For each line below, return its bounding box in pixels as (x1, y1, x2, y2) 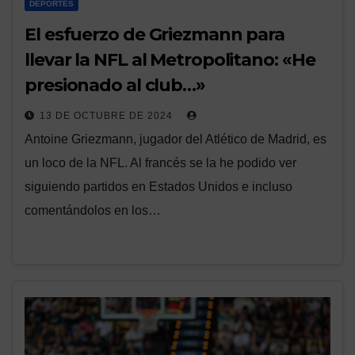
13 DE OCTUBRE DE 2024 (40, 110, 176, 122)
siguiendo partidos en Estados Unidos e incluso (25, 180, 292, 194)
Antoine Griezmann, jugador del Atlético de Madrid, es (25, 132, 326, 147)
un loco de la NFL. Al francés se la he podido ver (25, 156, 296, 170)
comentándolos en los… (25, 204, 161, 218)
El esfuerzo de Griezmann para (25, 24, 285, 46)
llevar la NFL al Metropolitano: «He (25, 49, 315, 71)
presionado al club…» (25, 74, 205, 97)
